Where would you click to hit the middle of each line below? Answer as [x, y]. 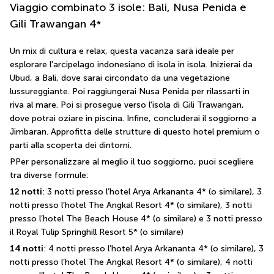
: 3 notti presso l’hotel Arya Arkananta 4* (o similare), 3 [152, 192]
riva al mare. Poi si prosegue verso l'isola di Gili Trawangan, [127, 105]
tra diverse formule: [49, 175]
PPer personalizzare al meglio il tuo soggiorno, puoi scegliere [132, 162]
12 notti [26, 192]
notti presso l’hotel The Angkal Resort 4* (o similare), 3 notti [131, 205]
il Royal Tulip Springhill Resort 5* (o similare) [97, 232]
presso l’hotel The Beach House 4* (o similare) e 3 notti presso [136, 219]
